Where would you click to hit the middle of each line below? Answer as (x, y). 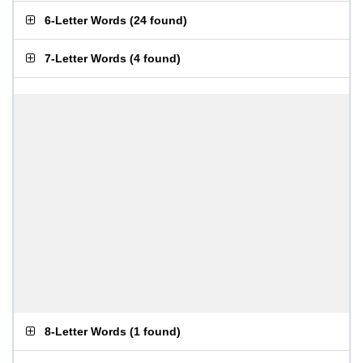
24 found (158, 20)
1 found (155, 331)
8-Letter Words (85, 331)
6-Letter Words (85, 20)
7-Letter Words (85, 58)
